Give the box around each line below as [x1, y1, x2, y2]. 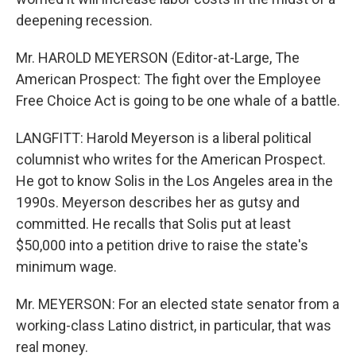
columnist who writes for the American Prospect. [16, 151, 326, 168]
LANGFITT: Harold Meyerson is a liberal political [16, 130, 311, 146]
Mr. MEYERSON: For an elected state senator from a [16, 296, 339, 312]
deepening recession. [16, 12, 153, 29]
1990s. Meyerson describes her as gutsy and [16, 194, 300, 211]
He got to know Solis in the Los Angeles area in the [16, 172, 333, 189]
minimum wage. [16, 258, 117, 275]
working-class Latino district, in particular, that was [16, 317, 331, 334]
